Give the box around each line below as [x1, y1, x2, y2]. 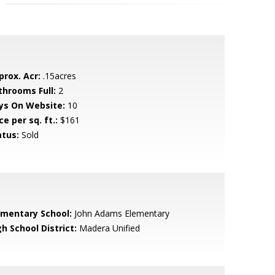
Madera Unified [76, 222, 140, 234]
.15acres [40, 70, 76, 82]
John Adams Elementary [71, 207, 169, 219]
